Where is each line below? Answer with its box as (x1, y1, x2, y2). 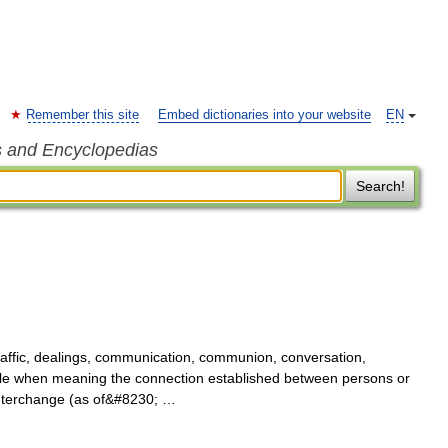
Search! (355, 178, 405, 194)
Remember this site (26, 108, 139, 122)
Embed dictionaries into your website (158, 108, 371, 122)
